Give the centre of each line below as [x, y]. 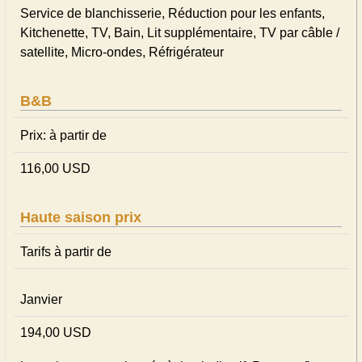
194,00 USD [56, 333]
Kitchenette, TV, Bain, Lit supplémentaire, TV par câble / [180, 33]
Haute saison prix [81, 217]
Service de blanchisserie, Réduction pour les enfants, [173, 13]
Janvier [41, 299]
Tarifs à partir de [66, 252]
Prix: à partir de [63, 135]
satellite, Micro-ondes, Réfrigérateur [122, 52]
